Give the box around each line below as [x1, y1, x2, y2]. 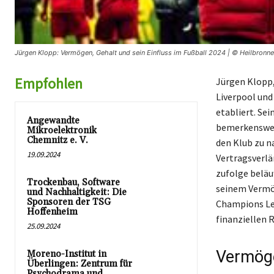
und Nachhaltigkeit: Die [27, 186, 127, 198]
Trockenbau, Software [27, 176, 120, 188]
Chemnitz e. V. [27, 134, 88, 146]
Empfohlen [15, 73, 83, 93]
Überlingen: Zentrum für [27, 257, 132, 270]
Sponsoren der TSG [27, 196, 111, 208]
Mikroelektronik [27, 124, 97, 136]
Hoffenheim [27, 206, 78, 218]
